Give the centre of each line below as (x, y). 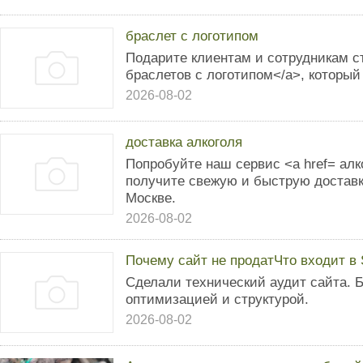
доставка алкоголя (184, 142)
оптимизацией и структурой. (217, 299)
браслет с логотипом (192, 36)
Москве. (151, 198)
